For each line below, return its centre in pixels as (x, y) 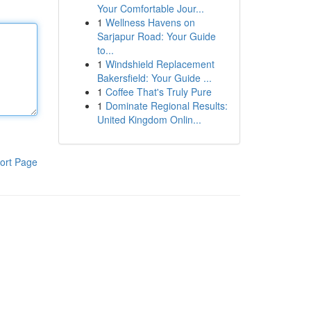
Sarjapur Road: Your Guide (156, 36)
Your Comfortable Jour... (150, 8)
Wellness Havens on (150, 22)
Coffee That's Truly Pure (158, 92)
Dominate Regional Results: (166, 106)
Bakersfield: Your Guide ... (154, 78)
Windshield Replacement (160, 64)
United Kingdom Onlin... (149, 119)
